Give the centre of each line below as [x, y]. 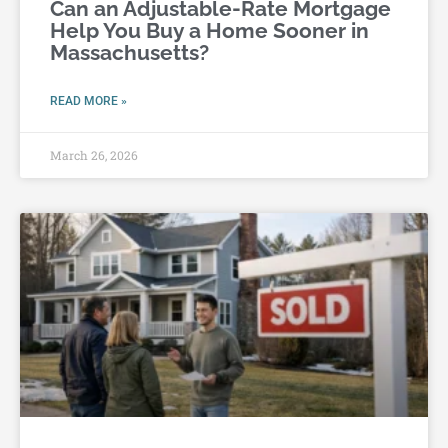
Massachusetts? [129, 52]
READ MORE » [88, 100]
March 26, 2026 [94, 154]
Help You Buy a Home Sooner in [209, 30]
